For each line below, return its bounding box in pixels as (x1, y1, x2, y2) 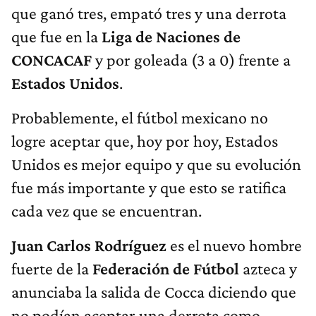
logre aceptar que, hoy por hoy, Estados (11, 130, 278, 150)
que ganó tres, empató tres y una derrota (11, 3, 286, 23)
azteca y (243, 258, 297, 278)
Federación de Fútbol (92, 258, 243, 278)
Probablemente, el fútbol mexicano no (11, 107, 268, 127)
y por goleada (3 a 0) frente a (92, 49, 291, 69)
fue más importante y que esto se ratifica (11, 177, 286, 197)
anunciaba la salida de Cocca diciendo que (11, 281, 296, 301)
